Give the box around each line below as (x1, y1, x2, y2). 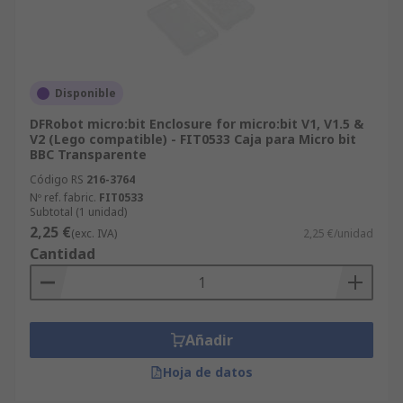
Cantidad (30, 244, 95, 264)
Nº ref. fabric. (30, 190, 96, 205)
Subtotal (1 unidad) (30, 204, 127, 219)
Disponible (55, 85, 116, 101)
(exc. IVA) (71, 226, 117, 241)
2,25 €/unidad (303, 226, 373, 241)
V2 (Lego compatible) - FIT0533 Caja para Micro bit (30, 130, 356, 148)
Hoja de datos (163, 363, 253, 381)
